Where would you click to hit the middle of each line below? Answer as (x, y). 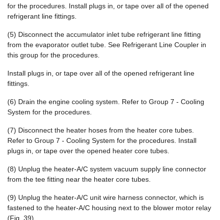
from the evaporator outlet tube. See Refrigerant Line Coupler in (107, 45)
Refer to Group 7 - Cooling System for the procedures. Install (102, 140)
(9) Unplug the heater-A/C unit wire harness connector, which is (106, 197)
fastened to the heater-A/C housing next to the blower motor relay (109, 208)
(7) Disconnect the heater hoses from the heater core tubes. (101, 130)
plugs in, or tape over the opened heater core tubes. (88, 151)
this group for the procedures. (54, 55)
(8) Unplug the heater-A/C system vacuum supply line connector (107, 169)
